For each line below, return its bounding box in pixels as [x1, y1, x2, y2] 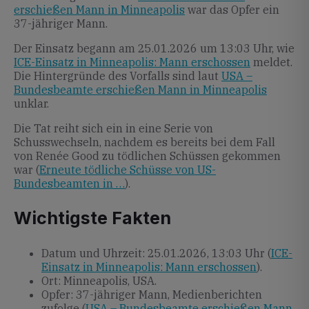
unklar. [14, 97, 49, 110]
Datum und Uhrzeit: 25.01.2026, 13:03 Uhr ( [41, 246, 271, 260]
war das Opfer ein [185, 3, 279, 17]
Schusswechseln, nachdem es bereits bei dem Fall [14, 135, 275, 149]
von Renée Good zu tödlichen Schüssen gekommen [14, 149, 281, 163]
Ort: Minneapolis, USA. [41, 274, 157, 288]
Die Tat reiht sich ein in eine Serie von [14, 121, 213, 135]
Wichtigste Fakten [14, 208, 171, 228]
